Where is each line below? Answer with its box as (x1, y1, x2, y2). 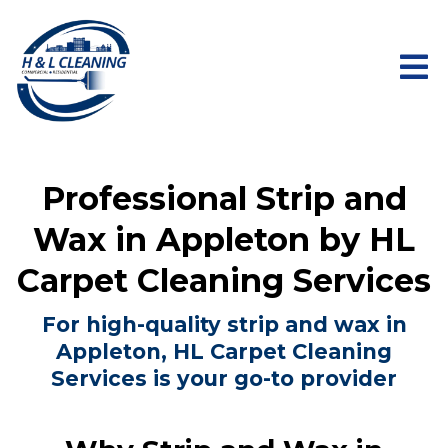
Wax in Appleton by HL (33, 220, 415, 259)
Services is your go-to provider (51, 366, 397, 391)
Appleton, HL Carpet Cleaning (56, 339, 392, 364)
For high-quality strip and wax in (41, 312, 407, 337)
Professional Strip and (41, 179, 407, 218)
